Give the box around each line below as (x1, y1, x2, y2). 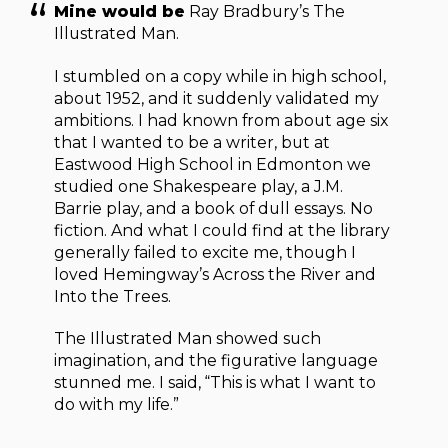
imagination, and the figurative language (54, 351, 379, 371)
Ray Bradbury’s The (185, 2, 346, 22)
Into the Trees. (54, 286, 172, 306)
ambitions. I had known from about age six (54, 110, 389, 130)
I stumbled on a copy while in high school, (54, 66, 387, 86)
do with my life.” (54, 395, 180, 415)
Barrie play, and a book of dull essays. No (54, 198, 374, 218)
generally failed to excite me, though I (54, 242, 357, 262)
